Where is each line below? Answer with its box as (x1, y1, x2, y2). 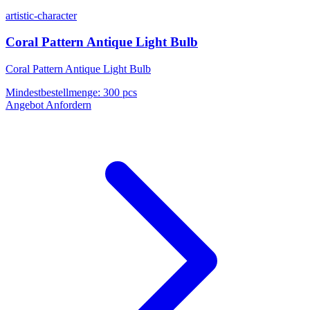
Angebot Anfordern (6, 99, 91, 111)
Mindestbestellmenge (6, 86, 98, 99)
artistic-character (6, 9, 77, 21)
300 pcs (103, 86, 137, 99)
